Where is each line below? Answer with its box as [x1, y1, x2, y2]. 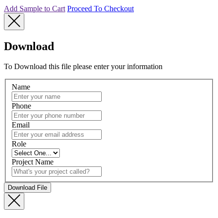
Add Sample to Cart [4, 4, 65, 13]
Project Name [12, 158, 54, 166]
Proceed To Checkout [67, 4, 134, 13]
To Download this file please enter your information [4, 62, 163, 71]
